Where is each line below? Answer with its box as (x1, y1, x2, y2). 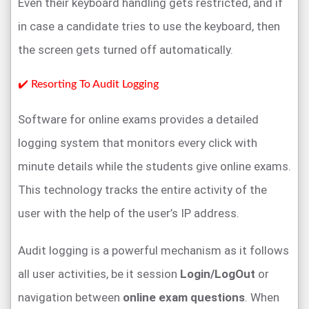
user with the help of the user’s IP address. (18, 206, 239, 220)
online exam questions (123, 290, 245, 304)
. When (245, 290, 279, 304)
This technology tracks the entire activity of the (18, 182, 267, 197)
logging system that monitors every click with (18, 135, 257, 150)
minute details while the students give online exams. (18, 159, 291, 173)
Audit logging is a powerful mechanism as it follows (18, 243, 289, 257)
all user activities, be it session (18, 266, 180, 281)
